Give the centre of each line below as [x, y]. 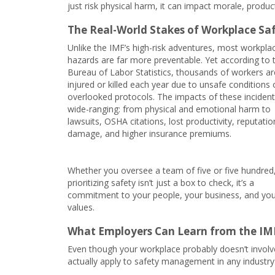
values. [82, 207]
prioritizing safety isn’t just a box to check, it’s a [161, 183]
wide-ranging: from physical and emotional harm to [169, 109]
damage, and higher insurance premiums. [151, 134]
